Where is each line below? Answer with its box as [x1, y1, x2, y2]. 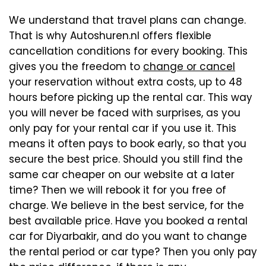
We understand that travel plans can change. [9, 13, 246, 28]
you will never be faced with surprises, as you [9, 106, 240, 121]
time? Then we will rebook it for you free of [9, 183, 226, 198]
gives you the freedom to [9, 59, 143, 74]
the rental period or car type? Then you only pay [9, 245, 257, 259]
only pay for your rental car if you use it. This [9, 121, 236, 136]
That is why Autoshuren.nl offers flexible [9, 28, 211, 43]
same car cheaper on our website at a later [9, 167, 235, 182]
